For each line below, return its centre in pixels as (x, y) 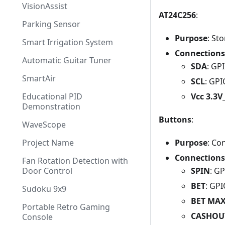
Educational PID (52, 96)
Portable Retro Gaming (66, 207)
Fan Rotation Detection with (75, 161)
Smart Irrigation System (68, 42)
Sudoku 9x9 (44, 189)
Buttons (175, 119)
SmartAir (39, 78)
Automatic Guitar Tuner (67, 60)
